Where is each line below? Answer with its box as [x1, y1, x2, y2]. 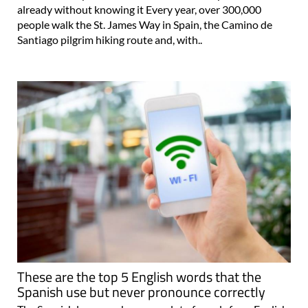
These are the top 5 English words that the [17, 266, 261, 288]
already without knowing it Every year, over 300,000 [17, 2, 261, 16]
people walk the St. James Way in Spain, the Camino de [17, 17, 272, 31]
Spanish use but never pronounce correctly [17, 281, 265, 303]
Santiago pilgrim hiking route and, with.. [17, 32, 202, 46]
